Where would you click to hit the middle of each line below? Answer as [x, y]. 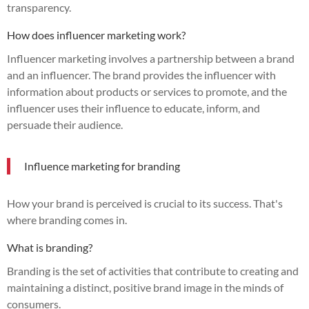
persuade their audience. [65, 124]
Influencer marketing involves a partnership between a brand [151, 58]
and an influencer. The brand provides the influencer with [141, 74]
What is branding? [50, 247]
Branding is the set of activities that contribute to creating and [153, 270]
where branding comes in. [67, 219]
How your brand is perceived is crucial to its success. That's [145, 203]
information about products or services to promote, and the [147, 91]
